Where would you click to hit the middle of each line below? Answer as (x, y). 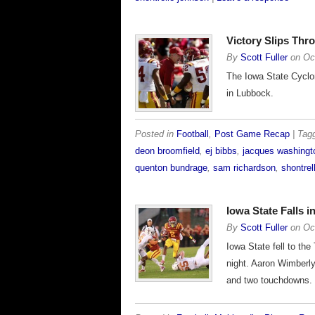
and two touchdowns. (269, 280)
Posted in (156, 134)
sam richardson (244, 168)
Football (193, 134)
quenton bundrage (171, 168)
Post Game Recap (252, 134)
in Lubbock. (250, 93)
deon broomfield (167, 151)
